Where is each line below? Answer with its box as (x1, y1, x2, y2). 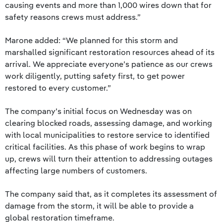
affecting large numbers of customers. (5, 166, 147, 175)
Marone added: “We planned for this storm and (5, 35, 178, 45)
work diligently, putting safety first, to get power (5, 71, 185, 81)
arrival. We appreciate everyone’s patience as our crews (5, 59, 213, 69)
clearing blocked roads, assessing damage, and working (5, 118, 212, 128)
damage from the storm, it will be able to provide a (5, 201, 194, 211)
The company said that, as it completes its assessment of (5, 189, 217, 199)
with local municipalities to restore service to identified (5, 130, 210, 140)
